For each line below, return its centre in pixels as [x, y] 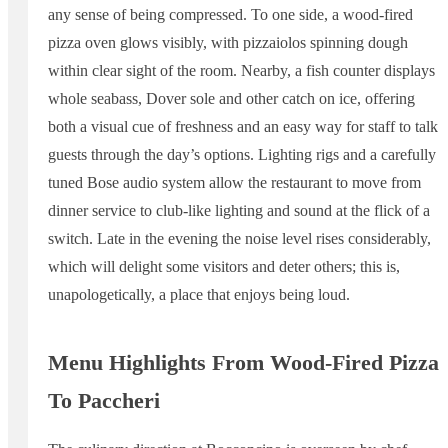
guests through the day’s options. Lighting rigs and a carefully [242, 155]
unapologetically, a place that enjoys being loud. [199, 295]
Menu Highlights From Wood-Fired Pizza [243, 363]
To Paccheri [104, 401]
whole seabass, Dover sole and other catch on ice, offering [231, 99]
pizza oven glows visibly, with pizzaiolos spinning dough [228, 43]
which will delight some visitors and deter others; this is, [224, 267]
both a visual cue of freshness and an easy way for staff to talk [243, 127]
